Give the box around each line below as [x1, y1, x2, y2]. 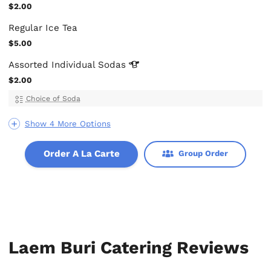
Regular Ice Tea [8, 22, 78, 34]
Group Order [178, 149, 228, 158]
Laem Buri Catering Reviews [8, 237, 249, 258]
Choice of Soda [25, 94, 80, 103]
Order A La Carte [43, 148, 120, 160]
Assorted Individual [8, 59, 99, 71]
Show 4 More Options [24, 119, 111, 129]
